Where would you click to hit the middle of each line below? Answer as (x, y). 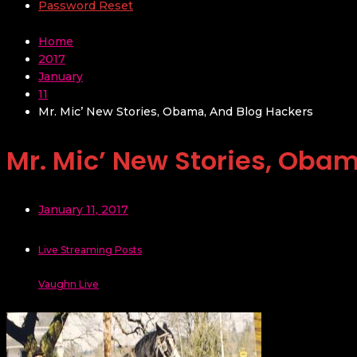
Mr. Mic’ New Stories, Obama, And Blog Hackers (176, 112)
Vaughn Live (69, 284)
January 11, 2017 (83, 210)
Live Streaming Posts (90, 250)
